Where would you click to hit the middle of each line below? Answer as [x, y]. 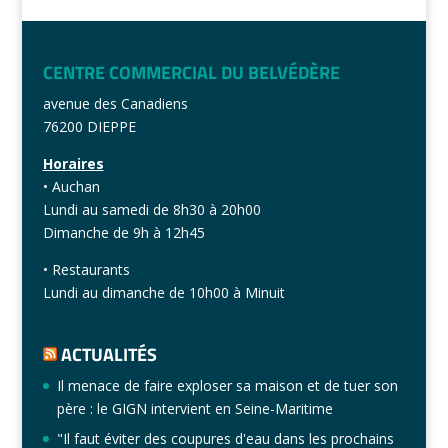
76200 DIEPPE [89, 127]
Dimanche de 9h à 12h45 [123, 233]
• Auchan [71, 187]
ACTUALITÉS [108, 354]
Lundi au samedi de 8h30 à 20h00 [151, 210]
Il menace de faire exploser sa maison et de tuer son [227, 385]
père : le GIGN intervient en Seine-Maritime [194, 408]
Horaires [73, 164]
